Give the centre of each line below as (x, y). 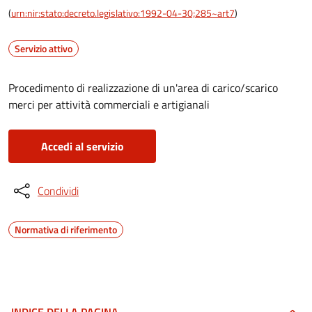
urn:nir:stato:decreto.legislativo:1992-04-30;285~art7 (123, 13)
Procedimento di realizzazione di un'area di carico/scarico (143, 88)
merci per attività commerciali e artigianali (109, 104)
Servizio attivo (44, 48)
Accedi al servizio (82, 146)
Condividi (58, 191)
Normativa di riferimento (66, 229)
